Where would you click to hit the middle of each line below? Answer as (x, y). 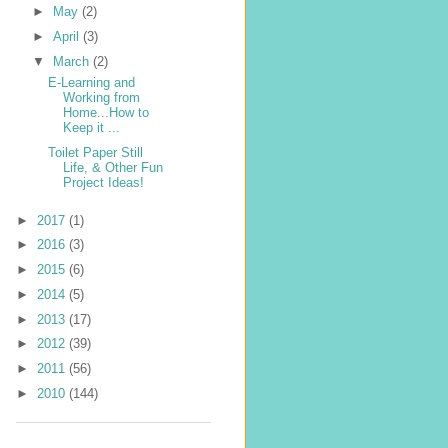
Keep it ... (92, 128)
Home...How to (106, 113)
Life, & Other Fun (113, 167)
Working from (102, 98)
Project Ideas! (104, 182)
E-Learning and (92, 83)
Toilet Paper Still (96, 152)
